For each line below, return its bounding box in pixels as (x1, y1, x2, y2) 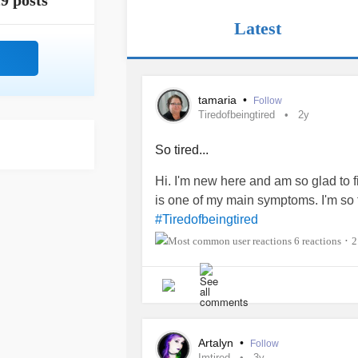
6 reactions (294, 235, 341, 247)
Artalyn (198, 336, 237, 349)
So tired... (155, 143, 209, 157)
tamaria (198, 93, 240, 106)
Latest (234, 18, 282, 38)
